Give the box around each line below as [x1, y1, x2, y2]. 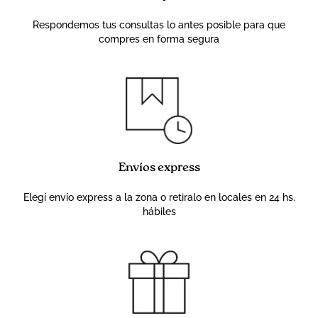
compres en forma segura [99, 33, 219, 45]
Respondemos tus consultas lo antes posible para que [33, 18, 285, 31]
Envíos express [118, 162, 200, 175]
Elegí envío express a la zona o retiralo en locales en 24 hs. [23, 192, 295, 204]
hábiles [142, 206, 176, 218]
